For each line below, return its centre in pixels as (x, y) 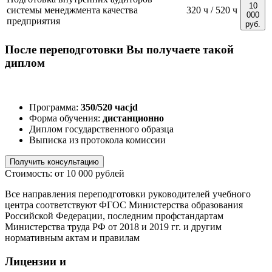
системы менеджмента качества (72, 10)
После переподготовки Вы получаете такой (119, 50)
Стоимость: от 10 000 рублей (65, 173)
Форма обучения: (66, 118)
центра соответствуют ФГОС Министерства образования (124, 205)
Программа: (55, 107)
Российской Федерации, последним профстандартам (114, 216)
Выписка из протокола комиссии (97, 140)
